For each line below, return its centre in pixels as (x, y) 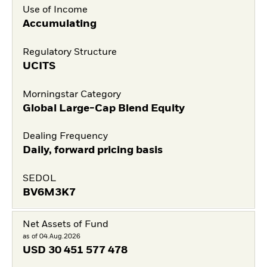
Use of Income (55, 10)
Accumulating (59, 24)
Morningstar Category (72, 94)
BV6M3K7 (49, 193)
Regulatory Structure (69, 52)
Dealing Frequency (65, 137)
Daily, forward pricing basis (92, 150)
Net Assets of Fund (65, 225)
